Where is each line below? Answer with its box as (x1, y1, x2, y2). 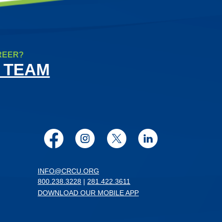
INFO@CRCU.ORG (38, 167, 99, 175)
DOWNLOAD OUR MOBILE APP (38, 189, 139, 197)
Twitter (106, 127, 168, 149)
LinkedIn (138, 127, 219, 149)
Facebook (43, 127, 135, 149)
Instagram (75, 127, 168, 149)
